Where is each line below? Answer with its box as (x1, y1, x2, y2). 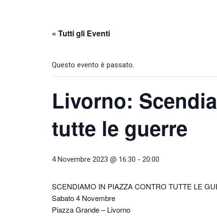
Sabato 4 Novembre (52, 193, 115, 203)
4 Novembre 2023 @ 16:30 (52, 155, 136, 164)
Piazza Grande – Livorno (52, 204, 130, 215)
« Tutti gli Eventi (52, 28, 110, 39)
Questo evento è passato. (52, 61, 134, 70)
